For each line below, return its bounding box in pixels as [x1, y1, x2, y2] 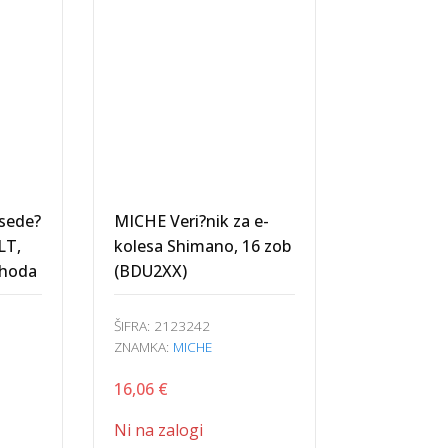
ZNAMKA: [113, 337, 173, 356]
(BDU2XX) [113, 260, 187, 282]
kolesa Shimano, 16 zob [113, 235, 291, 257]
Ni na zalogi [113, 419, 203, 441]
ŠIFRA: [113, 316, 154, 335]
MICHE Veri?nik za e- [113, 210, 269, 232]
